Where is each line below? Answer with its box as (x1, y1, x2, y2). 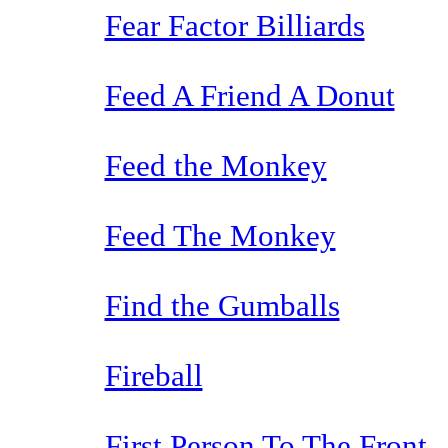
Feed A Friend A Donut (104, 78, 395, 113)
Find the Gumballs (104, 288, 340, 323)
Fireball (104, 358, 203, 393)
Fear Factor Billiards (104, 8, 365, 43)
